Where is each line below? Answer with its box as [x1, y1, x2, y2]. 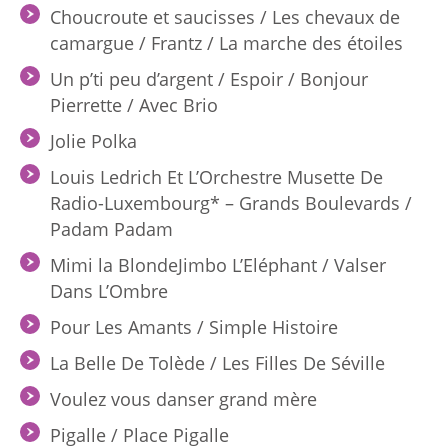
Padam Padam [50, 217, 173, 241]
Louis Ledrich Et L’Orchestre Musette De [50, 165, 383, 189]
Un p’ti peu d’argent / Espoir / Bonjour [50, 67, 368, 91]
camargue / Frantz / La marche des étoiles [50, 31, 403, 55]
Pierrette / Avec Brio [50, 93, 218, 117]
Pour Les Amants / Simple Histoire [50, 315, 338, 339]
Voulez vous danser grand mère [50, 387, 317, 411]
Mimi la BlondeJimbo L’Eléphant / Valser [50, 253, 386, 277]
